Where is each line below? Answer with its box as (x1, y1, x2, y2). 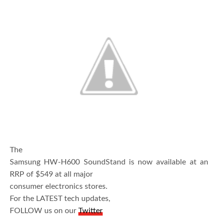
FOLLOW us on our (10, 207, 79, 215)
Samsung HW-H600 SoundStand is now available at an (10, 158, 208, 166)
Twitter (78, 207, 103, 215)
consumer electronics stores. (10, 182, 108, 191)
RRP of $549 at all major (10, 170, 93, 179)
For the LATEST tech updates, (10, 195, 111, 203)
